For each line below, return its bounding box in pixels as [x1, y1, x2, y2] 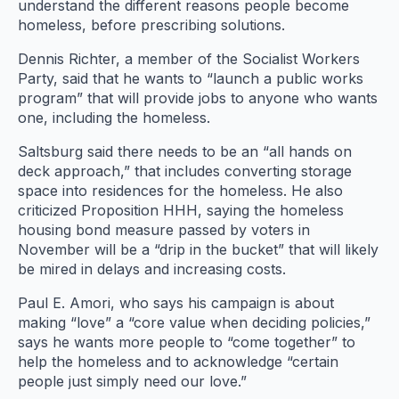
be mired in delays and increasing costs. [18, 260, 286, 279]
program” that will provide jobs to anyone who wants [18, 89, 378, 108]
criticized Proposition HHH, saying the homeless [18, 201, 344, 220]
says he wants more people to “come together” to [18, 333, 355, 352]
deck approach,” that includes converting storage [18, 162, 352, 181]
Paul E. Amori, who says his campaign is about [18, 294, 334, 313]
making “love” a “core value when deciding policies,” [18, 313, 370, 332]
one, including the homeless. [18, 109, 210, 127]
